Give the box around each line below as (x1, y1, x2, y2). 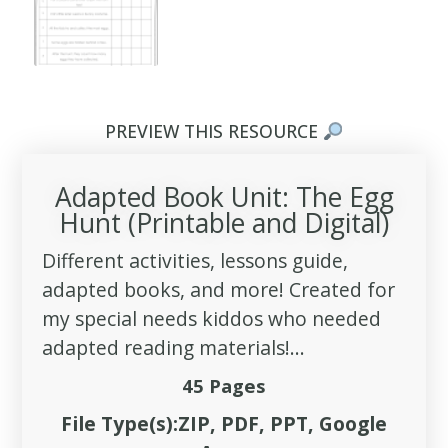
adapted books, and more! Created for (42, 276, 396, 304)
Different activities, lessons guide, (42, 247, 349, 275)
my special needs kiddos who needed (42, 305, 382, 333)
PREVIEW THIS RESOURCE (104, 119, 323, 144)
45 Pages (182, 373, 266, 399)
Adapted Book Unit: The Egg (54, 179, 394, 216)
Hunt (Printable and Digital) (59, 205, 389, 242)
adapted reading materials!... (42, 334, 306, 362)
